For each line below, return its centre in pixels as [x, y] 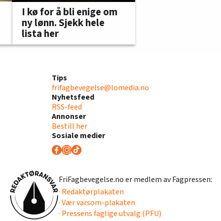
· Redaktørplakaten [91, 192]
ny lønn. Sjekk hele [63, 23]
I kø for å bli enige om [70, 12]
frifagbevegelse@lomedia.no [100, 88]
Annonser [69, 116]
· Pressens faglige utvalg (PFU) [110, 214]
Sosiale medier [78, 135]
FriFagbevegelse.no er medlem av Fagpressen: [135, 180]
